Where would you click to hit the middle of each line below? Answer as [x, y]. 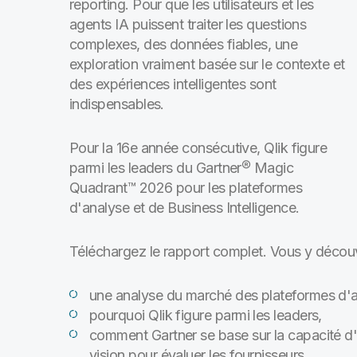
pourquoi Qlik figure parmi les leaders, [206, 315]
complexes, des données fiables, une [184, 44]
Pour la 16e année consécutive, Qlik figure [198, 148]
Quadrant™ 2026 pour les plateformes [186, 188]
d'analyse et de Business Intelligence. [184, 208]
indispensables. [117, 104]
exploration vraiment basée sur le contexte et [207, 64]
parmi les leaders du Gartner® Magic [182, 168]
